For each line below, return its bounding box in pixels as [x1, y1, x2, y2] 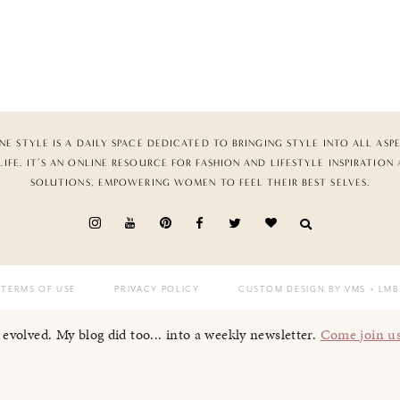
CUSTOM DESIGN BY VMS [237, 284, 366, 296]
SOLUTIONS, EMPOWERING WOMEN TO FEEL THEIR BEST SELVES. [29, 177, 371, 189]
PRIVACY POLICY [114, 284, 200, 296]
